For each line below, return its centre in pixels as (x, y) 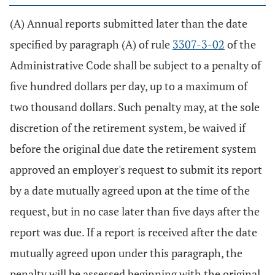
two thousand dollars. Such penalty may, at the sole (135, 107)
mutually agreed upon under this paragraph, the (126, 253)
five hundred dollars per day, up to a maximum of (129, 86)
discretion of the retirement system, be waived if (128, 128)
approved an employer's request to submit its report (136, 169)
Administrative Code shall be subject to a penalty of (135, 65)
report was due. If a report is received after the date (134, 232)
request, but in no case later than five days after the (135, 211)
